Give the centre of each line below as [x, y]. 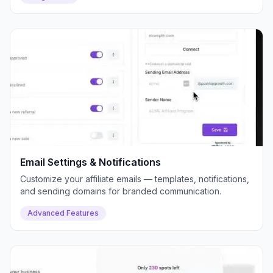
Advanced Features [63, 213]
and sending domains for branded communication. [121, 191]
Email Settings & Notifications [90, 162]
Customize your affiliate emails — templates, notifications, [135, 179]
